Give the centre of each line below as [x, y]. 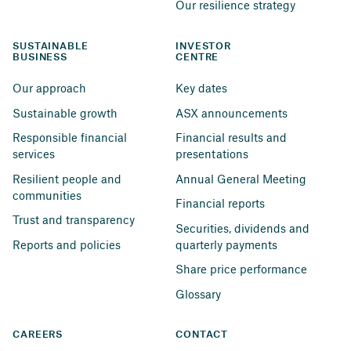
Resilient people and [69, 178]
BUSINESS [40, 57]
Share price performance [241, 269]
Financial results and [233, 138]
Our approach [49, 88]
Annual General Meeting [241, 178]
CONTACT [202, 335]
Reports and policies [67, 244]
